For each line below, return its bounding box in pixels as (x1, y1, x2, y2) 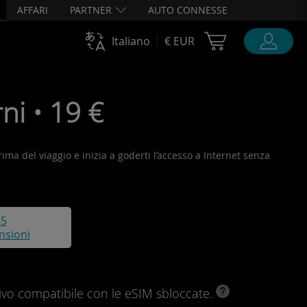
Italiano (112, 34, 150, 49)
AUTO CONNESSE (148, 3, 228, 16)
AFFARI (17, 3, 48, 16)
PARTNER (70, 3, 112, 16)
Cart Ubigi (233, 32, 287, 45)
